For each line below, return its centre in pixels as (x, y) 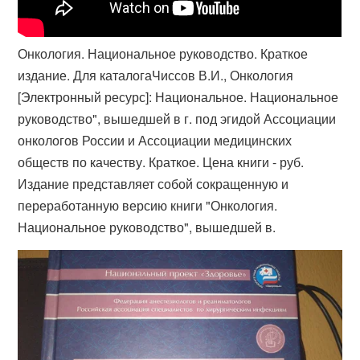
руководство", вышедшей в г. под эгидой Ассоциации (177, 119)
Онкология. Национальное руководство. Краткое (163, 54)
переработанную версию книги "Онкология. (148, 206)
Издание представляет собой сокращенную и (153, 184)
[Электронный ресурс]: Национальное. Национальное (178, 97)
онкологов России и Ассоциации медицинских (155, 141)
